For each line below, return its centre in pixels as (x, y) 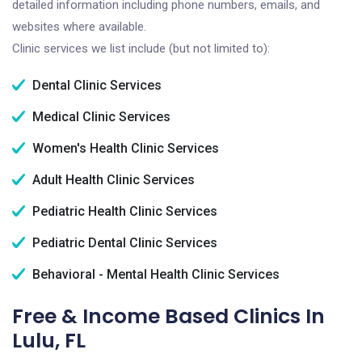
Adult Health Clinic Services (112, 180)
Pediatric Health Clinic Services (123, 211)
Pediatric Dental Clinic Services (123, 243)
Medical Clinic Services (100, 117)
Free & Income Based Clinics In (168, 316)
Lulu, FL (49, 341)
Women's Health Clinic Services (124, 148)
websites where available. (79, 27)
